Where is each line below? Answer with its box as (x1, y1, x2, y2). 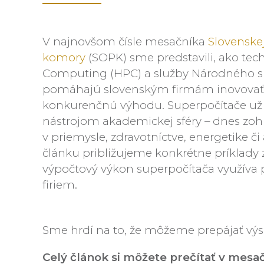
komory (42, 51, 88, 64)
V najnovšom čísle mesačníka (42, 35, 208, 48)
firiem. (42, 178, 77, 192)
